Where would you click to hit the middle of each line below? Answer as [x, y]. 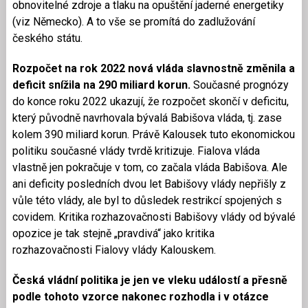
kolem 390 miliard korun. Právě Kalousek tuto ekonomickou [153, 134]
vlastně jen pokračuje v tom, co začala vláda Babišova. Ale [150, 167]
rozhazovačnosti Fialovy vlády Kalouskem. [114, 250]
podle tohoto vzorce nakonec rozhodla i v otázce [140, 296]
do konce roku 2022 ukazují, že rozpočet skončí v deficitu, [150, 101]
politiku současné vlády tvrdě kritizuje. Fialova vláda [136, 151]
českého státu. [47, 38]
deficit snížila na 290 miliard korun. [101, 85]
